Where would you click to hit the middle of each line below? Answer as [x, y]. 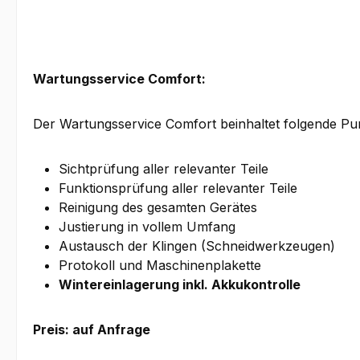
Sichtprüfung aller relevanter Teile [164, 169]
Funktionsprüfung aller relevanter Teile [178, 188]
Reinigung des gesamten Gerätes [158, 208]
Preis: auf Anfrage [92, 330]
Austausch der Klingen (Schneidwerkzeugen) [197, 246]
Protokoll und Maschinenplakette [160, 266]
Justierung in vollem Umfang [147, 227]
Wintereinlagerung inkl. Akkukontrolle [180, 285]
